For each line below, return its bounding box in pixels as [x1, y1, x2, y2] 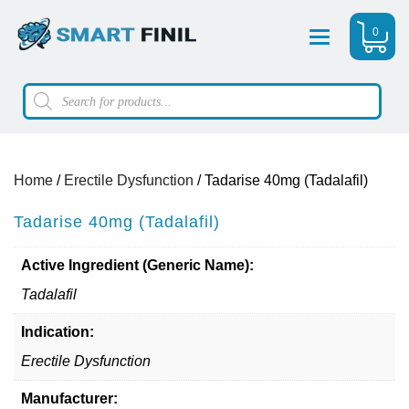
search [22, 96, 69, 111]
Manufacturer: [21, 391, 118, 406]
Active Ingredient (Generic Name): [21, 257, 254, 273]
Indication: [21, 324, 94, 340]
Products [22, 81, 86, 97]
